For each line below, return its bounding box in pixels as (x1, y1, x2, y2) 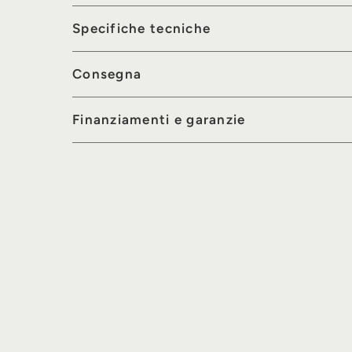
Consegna (72, 66, 142, 82)
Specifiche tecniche (72, 20, 211, 37)
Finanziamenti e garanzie (72, 112, 246, 128)
